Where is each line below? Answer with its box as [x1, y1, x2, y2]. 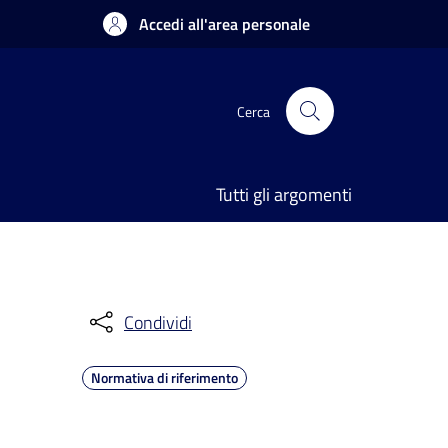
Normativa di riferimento [91, 367, 238, 388]
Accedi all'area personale [139, 12, 310, 36]
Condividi [124, 308, 192, 336]
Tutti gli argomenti [216, 181, 352, 208]
